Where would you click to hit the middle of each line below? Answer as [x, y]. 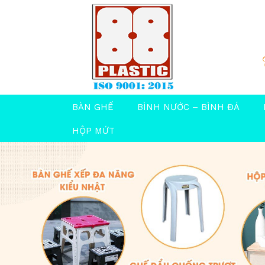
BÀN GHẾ [93, 107]
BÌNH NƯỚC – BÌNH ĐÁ [188, 107]
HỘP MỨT [93, 131]
